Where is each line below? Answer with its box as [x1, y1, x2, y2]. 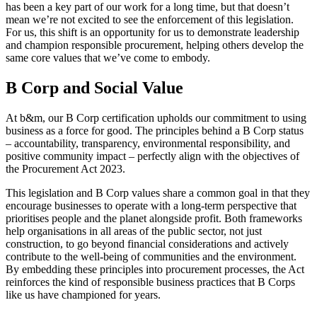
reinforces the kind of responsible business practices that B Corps [6, 275, 295, 288]
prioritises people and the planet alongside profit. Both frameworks [6, 212, 302, 224]
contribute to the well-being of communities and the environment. [6, 250, 296, 263]
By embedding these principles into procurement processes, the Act [6, 263, 304, 275]
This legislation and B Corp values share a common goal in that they [6, 186, 310, 199]
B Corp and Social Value [6, 78, 183, 97]
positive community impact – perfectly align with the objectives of [6, 149, 299, 162]
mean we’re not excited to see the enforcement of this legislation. [6, 13, 294, 25]
